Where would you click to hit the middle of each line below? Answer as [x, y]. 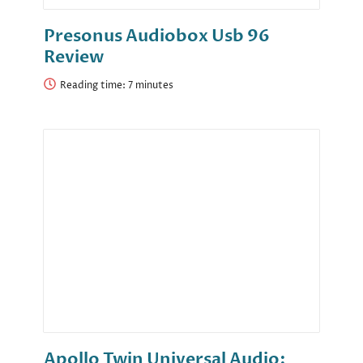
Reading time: [94, 86]
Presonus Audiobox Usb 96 [157, 36]
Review [74, 58]
